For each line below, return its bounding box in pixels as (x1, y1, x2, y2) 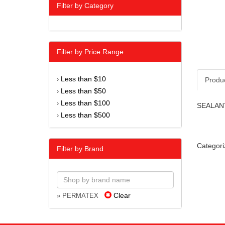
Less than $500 (61, 111, 110, 120)
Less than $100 (61, 99, 110, 107)
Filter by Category (57, 2, 114, 10)
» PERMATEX (57, 192, 104, 200)
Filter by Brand (57, 145, 103, 153)
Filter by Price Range (57, 48, 124, 56)
